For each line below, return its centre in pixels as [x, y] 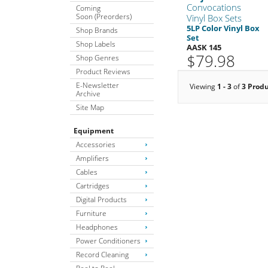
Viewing [203, 86]
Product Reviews [103, 71]
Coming [88, 8]
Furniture [91, 213]
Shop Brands [97, 30]
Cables [87, 172]
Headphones [97, 227]
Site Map [90, 107]
